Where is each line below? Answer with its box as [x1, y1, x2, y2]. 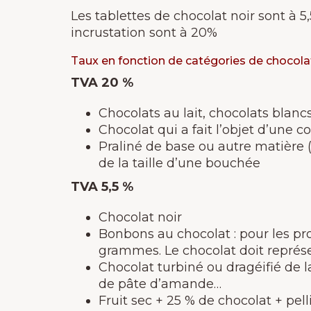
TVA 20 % [71, 75, 133, 90]
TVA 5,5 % [71, 179, 133, 194]
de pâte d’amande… [99, 276, 221, 292]
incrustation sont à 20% [71, 25, 217, 40]
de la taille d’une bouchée [99, 155, 260, 171]
